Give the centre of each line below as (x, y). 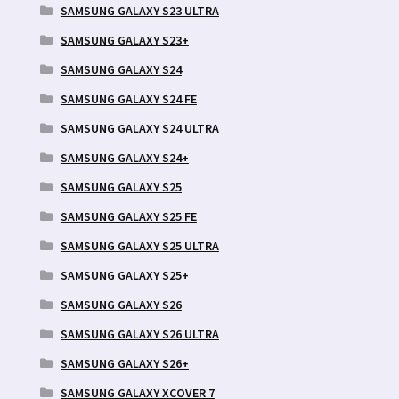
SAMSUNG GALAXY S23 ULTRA (139, 10)
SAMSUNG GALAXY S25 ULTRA (139, 245)
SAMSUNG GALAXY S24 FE (128, 98)
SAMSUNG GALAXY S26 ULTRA (139, 334)
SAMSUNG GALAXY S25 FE (128, 216)
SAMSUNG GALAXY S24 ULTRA (139, 128)
